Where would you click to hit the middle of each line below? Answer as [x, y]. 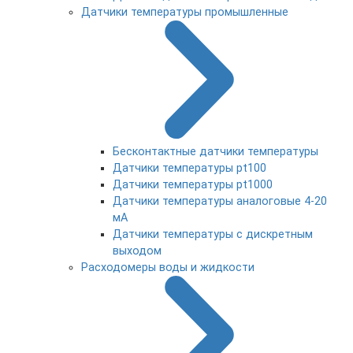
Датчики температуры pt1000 [193, 185]
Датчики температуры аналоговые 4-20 [220, 201]
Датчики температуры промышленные [185, 12]
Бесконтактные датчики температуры [216, 152]
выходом [137, 251]
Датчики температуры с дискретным [213, 234]
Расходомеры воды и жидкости [168, 268]
